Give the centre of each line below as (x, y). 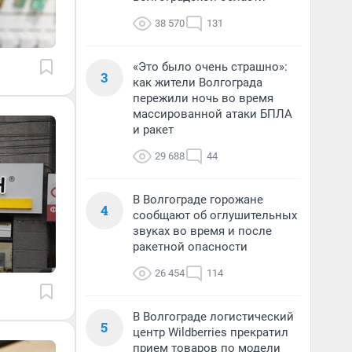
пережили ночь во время (203, 98)
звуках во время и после (202, 231)
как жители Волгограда (198, 82)
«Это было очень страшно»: (210, 67)
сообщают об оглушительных (215, 215)
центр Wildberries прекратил (211, 332)
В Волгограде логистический (213, 317)
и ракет (153, 130)
